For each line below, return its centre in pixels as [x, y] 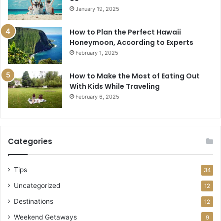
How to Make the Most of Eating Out [135, 76]
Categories [30, 141]
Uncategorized [37, 185]
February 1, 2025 [97, 53]
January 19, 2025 [97, 9]
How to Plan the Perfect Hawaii [125, 32]
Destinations [34, 201]
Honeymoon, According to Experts [131, 42]
